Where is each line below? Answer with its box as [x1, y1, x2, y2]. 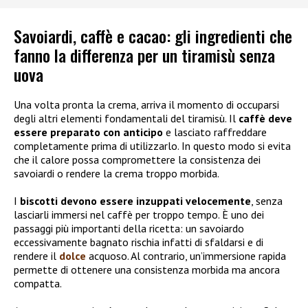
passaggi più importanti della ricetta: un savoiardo [14, 221, 244, 236]
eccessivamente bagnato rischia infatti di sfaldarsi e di [14, 235, 263, 250]
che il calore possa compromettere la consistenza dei [14, 153, 261, 167]
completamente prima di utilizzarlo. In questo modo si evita [14, 139, 291, 153]
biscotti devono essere [20, 194, 133, 208]
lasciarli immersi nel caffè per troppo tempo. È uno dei [14, 208, 264, 222]
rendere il [14, 249, 59, 263]
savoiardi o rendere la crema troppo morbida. [14, 166, 219, 181]
